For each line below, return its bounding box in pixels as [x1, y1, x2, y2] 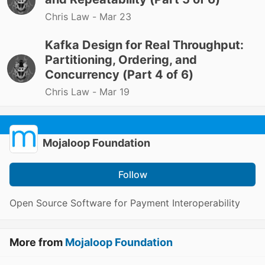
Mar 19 [99, 86, 130, 98]
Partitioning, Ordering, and [45, 53, 197, 67]
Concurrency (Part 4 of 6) [45, 67, 193, 82]
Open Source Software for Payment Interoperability [9, 197, 240, 209]
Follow [118, 169, 147, 181]
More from [9, 236, 65, 249]
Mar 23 [99, 11, 131, 23]
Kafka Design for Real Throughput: [45, 38, 244, 53]
